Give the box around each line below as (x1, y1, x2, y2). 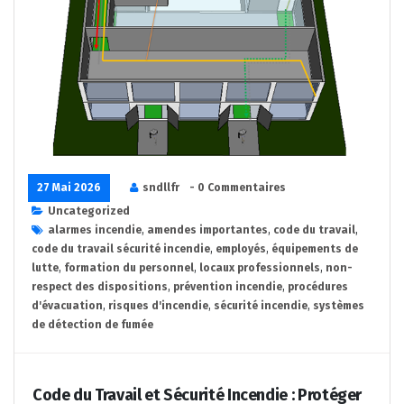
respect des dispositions (32, 280, 168, 294)
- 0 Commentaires (189, 181, 286, 195)
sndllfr (142, 181, 179, 195)
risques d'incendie (108, 299, 208, 313)
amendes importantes (147, 224, 268, 237)
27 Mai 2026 (37, 181, 101, 195)
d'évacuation (32, 299, 103, 313)
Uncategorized (48, 205, 130, 218)
